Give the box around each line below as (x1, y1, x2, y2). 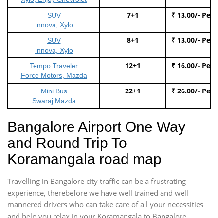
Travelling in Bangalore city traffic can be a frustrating (7, 176, 186, 186)
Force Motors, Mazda (20, 71, 87, 79)
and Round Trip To (7, 134, 127, 151)
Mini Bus (40, 87, 67, 95)
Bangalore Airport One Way (7, 118, 185, 135)
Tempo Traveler (30, 61, 78, 70)
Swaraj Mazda (32, 96, 76, 105)
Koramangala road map (7, 150, 162, 167)
